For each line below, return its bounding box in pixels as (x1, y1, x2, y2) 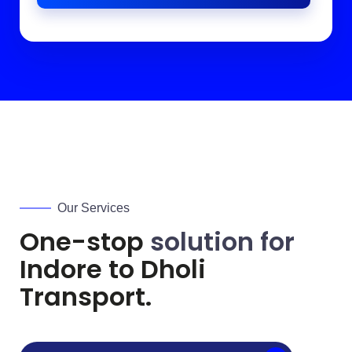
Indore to (20, 251, 141, 287)
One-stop (20, 223, 150, 259)
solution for (150, 223, 295, 259)
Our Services (57, 200, 130, 214)
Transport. (20, 278, 152, 314)
